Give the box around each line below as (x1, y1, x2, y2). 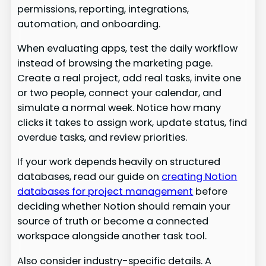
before (193, 185, 228, 199)
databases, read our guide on (17, 170, 162, 184)
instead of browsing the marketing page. (17, 56, 213, 70)
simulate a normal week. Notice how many (17, 100, 221, 115)
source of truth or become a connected (17, 214, 209, 229)
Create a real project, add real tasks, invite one (17, 71, 242, 85)
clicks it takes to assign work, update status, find (17, 115, 248, 129)
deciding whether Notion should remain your (17, 199, 231, 214)
